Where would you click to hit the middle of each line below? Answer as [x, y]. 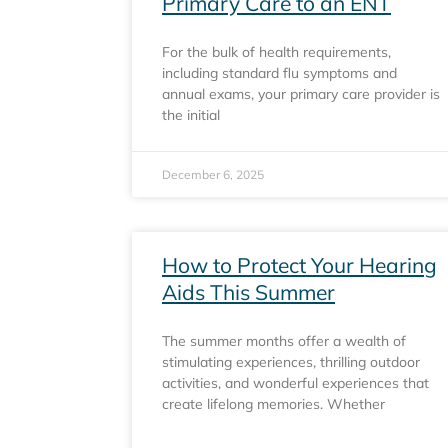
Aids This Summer [248, 292]
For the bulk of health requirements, [276, 52]
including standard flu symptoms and [279, 73]
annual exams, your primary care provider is [301, 94]
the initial [191, 115]
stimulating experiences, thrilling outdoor [291, 362]
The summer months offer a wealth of [284, 341]
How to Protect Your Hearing [299, 265]
